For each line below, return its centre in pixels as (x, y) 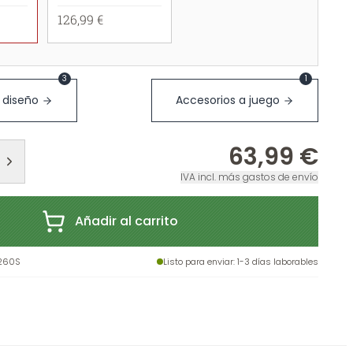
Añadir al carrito (126, 221)
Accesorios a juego (228, 100)
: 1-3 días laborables (276, 262)
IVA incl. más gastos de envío (249, 177)
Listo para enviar (198, 262)
